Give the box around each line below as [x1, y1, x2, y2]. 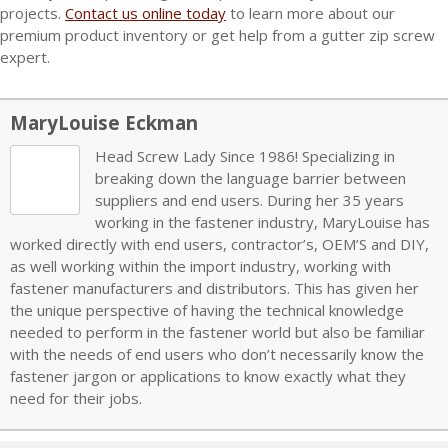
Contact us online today [65, 2, 226, 23]
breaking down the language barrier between [95, 167, 406, 188]
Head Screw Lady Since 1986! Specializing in [95, 145, 395, 166]
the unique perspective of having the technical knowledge [10, 299, 404, 320]
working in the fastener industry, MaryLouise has [95, 211, 430, 232]
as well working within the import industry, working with [10, 255, 391, 276]
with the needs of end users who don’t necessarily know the [10, 343, 424, 364]
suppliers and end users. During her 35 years [95, 189, 404, 210]
